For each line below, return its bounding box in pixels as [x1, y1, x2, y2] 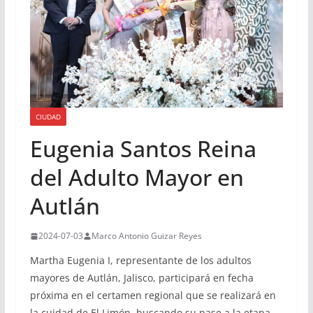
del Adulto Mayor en [29, 162, 244, 193]
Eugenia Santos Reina [29, 133, 256, 164]
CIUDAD [35, 112, 61, 122]
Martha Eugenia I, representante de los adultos [29, 254, 252, 268]
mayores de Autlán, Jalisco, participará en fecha [29, 271, 254, 285]
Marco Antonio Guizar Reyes [91, 230, 202, 242]
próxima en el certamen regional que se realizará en [29, 289, 276, 303]
